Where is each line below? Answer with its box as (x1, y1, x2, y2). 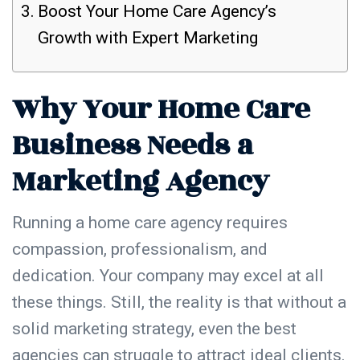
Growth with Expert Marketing (38, 27, 267, 47)
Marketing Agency (12, 159, 282, 203)
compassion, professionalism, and (12, 239, 268, 259)
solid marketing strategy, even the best (12, 318, 297, 338)
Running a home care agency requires (12, 212, 288, 232)
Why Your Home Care (12, 87, 310, 131)
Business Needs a (12, 123, 253, 167)
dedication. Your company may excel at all (12, 265, 324, 285)
